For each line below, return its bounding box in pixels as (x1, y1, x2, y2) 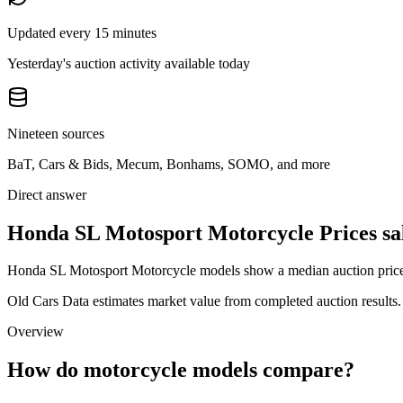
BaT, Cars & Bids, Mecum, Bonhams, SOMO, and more (7, 156, 330, 172)
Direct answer (7, 186, 86, 202)
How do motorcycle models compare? (7, 358, 354, 382)
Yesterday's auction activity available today (7, 55, 250, 71)
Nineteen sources (7, 125, 104, 141)
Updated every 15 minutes (7, 24, 157, 40)
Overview (7, 324, 64, 340)
